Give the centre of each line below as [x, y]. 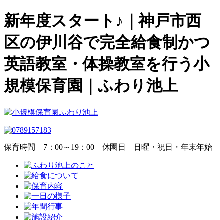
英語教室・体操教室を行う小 [107, 64]
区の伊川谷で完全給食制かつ [107, 42]
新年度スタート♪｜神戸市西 [103, 21]
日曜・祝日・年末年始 [169, 147]
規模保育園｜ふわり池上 [91, 86]
